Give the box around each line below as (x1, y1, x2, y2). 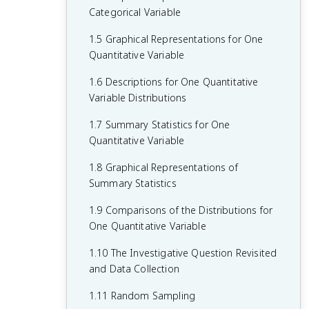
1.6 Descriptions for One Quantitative (89, 75, 259, 88)
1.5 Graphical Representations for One (89, 32, 263, 46)
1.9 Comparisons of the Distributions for (89, 203, 272, 217)
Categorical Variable (89, 6, 181, 19)
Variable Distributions (89, 91, 187, 104)
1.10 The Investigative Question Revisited (89, 246, 277, 259)
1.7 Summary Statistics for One (89, 118, 230, 131)
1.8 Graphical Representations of (89, 161, 238, 174)
